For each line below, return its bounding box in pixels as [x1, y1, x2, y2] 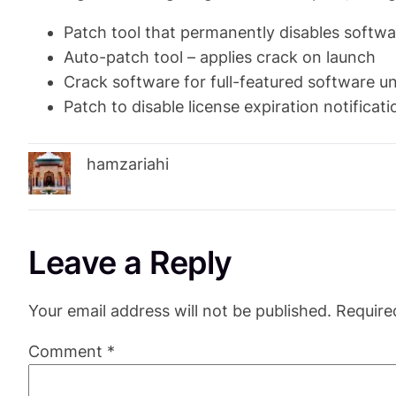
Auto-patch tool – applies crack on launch [64, 48, 376, 67]
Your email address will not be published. [28, 301, 331, 321]
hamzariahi [87, 155, 169, 174]
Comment [28, 342, 107, 362]
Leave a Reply [28, 243, 232, 283]
